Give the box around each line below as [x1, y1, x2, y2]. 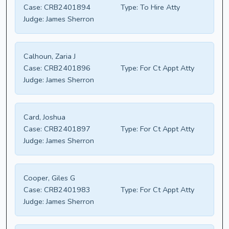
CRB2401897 [42, 124, 90, 134]
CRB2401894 [42, 2, 90, 13]
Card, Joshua [24, 112, 65, 123]
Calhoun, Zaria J [24, 51, 76, 62]
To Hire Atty [138, 2, 180, 13]
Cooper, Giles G [24, 173, 75, 184]
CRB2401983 [42, 185, 90, 195]
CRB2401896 [42, 63, 90, 74]
